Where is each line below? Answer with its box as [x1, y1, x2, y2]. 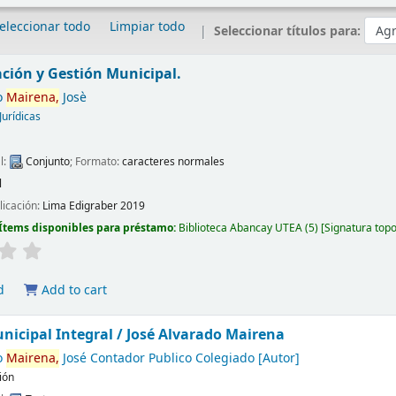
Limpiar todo [110, 18, 186, 37]
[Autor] [254, 349, 300, 369]
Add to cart [37, 281, 107, 301]
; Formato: [70, 153, 123, 170]
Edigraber [69, 197, 118, 214]
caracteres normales [122, 153, 225, 170]
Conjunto [23, 153, 71, 170]
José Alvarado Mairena [126, 324, 286, 346]
